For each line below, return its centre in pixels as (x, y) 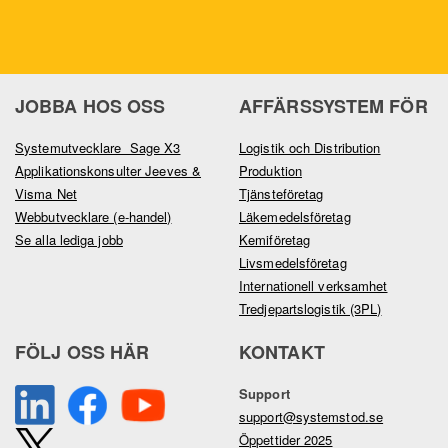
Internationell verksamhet (313, 286)
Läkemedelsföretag (295, 217)
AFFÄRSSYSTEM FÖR (333, 106)
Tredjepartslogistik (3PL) (310, 309)
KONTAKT (282, 352)
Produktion (270, 171)
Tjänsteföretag (281, 194)
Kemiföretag (275, 240)
